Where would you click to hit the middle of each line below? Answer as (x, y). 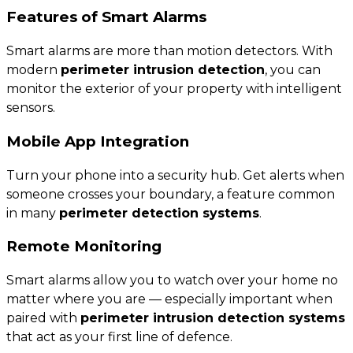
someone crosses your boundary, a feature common (171, 194)
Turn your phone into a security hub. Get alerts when (175, 175)
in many (33, 213)
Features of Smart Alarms (106, 17)
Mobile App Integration (98, 141)
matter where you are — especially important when (169, 299)
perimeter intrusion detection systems (213, 318)
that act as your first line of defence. (119, 336)
